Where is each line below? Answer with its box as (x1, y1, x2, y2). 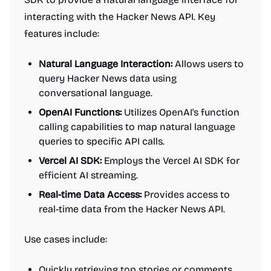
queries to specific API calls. (39, 135, 165, 147)
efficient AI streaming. (39, 169, 138, 181)
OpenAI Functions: (39, 106, 122, 118)
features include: (24, 28, 99, 39)
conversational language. (39, 87, 152, 99)
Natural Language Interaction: (39, 58, 172, 70)
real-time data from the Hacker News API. (39, 203, 225, 215)
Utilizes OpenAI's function (122, 106, 240, 118)
